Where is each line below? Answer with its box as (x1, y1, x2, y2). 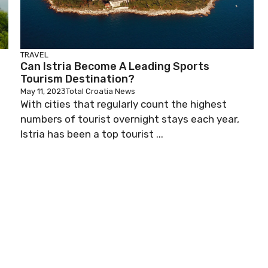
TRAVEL (20, 50, 48, 59)
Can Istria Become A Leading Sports (20, 60, 209, 73)
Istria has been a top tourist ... (20, 128, 163, 140)
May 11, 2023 (20, 87, 66, 96)
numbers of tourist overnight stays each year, (20, 113, 239, 125)
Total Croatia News (66, 87, 135, 96)
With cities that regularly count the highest (20, 98, 227, 110)
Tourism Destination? (20, 72, 135, 86)
